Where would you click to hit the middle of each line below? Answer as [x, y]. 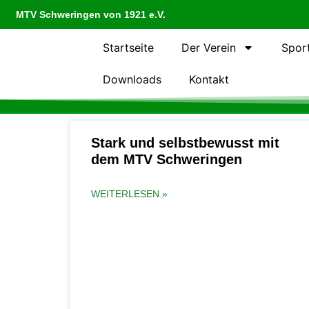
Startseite [129, 48]
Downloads [132, 79]
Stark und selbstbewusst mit [185, 143]
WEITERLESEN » [129, 194]
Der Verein [209, 48]
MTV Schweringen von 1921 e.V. [91, 14]
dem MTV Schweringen [167, 159]
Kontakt [209, 79]
